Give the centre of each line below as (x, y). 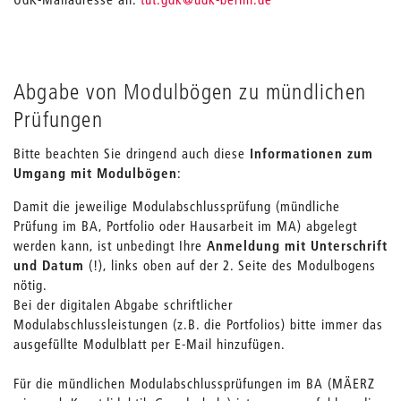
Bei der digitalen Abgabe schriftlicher (123, 304)
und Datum (49, 264)
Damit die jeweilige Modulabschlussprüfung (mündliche (177, 205)
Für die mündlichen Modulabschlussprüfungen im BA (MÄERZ (194, 383)
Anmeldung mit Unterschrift (297, 245)
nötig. (30, 284)
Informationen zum (311, 153)
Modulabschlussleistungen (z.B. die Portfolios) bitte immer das (198, 324)
